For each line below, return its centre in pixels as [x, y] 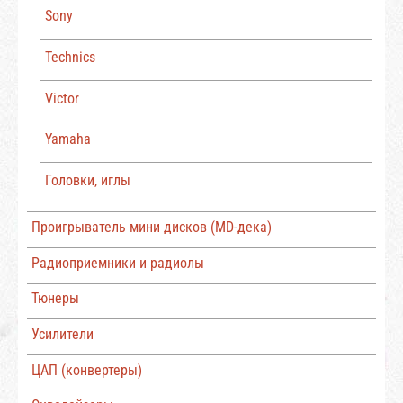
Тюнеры [55, 299]
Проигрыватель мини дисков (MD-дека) [151, 228]
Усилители [62, 335]
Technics [70, 58]
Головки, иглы [87, 180]
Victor [62, 98]
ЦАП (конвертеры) [86, 370]
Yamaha [67, 139]
